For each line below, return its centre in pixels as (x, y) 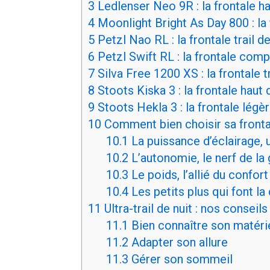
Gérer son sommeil (180, 259)
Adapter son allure (178, 242)
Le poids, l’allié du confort (198, 174)
